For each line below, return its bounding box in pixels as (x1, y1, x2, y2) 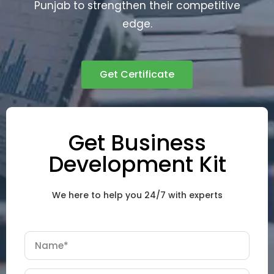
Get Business (68, 127, 206, 158)
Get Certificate (100, 67, 174, 82)
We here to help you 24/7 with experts (51, 189, 223, 202)
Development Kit (48, 149, 226, 179)
